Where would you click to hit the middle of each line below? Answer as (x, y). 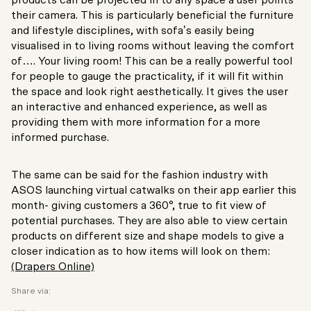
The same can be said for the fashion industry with (140, 175)
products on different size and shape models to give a (148, 236)
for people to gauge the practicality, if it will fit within (147, 77)
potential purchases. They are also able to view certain (149, 221)
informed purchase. (60, 138)
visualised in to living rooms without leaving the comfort (153, 46)
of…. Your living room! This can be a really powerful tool (152, 61)
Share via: (31, 291)
